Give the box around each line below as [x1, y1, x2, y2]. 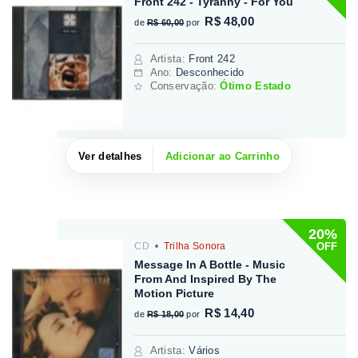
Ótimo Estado [220, 79, 292, 92]
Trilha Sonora [161, 241, 226, 253]
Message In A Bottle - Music [134, 258, 286, 272]
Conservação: [149, 79, 221, 92]
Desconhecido [176, 66, 245, 78]
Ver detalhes [78, 150, 142, 163]
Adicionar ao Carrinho [165, 150, 280, 163]
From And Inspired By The [134, 272, 277, 286]
